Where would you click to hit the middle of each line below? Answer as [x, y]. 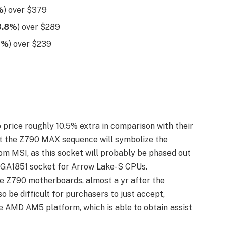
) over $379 [25, 10]
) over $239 [30, 44]
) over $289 [38, 27]
